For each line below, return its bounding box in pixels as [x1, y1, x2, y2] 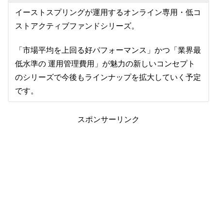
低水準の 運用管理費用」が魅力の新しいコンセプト [15, 60, 195, 68]
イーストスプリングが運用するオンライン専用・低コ [15, 8, 201, 17]
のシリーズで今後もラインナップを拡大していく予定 [15, 73, 201, 82]
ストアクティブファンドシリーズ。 [15, 22, 139, 31]
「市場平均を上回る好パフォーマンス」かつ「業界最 [15, 46, 201, 55]
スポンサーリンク [77, 115, 139, 124]
